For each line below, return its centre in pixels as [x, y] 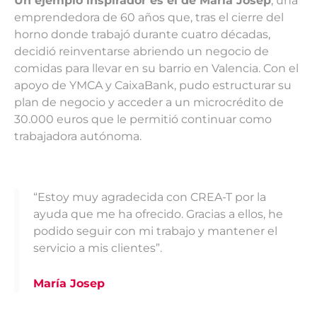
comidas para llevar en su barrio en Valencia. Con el [156, 68]
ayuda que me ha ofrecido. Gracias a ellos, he [158, 214]
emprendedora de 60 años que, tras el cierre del [149, 17]
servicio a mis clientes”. [98, 248]
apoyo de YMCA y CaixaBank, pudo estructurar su [153, 85]
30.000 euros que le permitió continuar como [143, 119]
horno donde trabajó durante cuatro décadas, [142, 34]
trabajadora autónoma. [78, 136]
